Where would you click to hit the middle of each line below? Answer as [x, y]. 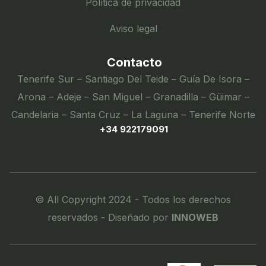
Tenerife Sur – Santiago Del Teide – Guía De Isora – [133, 79]
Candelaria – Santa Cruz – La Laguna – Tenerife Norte [133, 115]
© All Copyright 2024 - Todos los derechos [133, 200]
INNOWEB [195, 218]
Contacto [134, 63]
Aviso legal [133, 29]
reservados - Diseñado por [110, 218]
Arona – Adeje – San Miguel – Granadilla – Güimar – [133, 97]
